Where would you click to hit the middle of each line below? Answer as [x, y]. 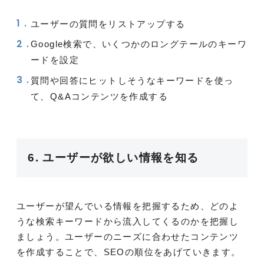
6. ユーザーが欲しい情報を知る [113, 158]
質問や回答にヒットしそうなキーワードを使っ [132, 80]
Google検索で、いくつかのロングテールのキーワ [139, 44]
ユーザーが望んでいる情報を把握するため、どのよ [128, 206]
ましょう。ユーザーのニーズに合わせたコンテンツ [128, 237]
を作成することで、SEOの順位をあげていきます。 [129, 252]
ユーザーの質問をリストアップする [108, 24]
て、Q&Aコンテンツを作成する [99, 96]
